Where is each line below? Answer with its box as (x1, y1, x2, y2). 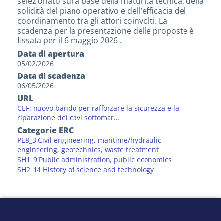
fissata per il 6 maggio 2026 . (17, 35, 122, 46)
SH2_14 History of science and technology (17, 164, 154, 174)
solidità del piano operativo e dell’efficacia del (17, 5, 186, 16)
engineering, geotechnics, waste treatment (17, 145, 159, 154)
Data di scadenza (17, 70, 85, 81)
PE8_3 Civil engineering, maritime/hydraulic (17, 135, 161, 145)
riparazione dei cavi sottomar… (17, 112, 119, 122)
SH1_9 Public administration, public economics (17, 154, 172, 164)
